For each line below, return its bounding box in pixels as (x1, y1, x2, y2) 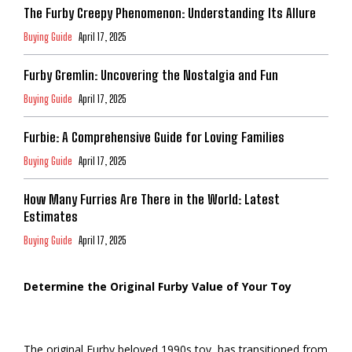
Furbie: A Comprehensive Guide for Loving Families (24, 128, 284, 145)
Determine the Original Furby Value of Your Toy (24, 278, 291, 294)
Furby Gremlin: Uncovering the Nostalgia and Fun (24, 66, 278, 83)
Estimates (24, 207, 78, 225)
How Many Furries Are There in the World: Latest (24, 190, 280, 207)
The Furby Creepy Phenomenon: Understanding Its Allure (24, 4, 316, 21)
